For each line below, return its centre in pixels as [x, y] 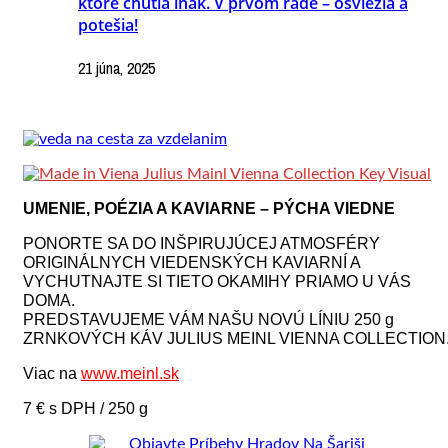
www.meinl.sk [130, 374]
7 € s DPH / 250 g [85, 409]
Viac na [52, 374]
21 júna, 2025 [116, 68]
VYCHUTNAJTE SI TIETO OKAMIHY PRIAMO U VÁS [217, 282]
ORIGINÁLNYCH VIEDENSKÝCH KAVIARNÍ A [191, 263]
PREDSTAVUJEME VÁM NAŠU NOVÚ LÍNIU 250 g [208, 320]
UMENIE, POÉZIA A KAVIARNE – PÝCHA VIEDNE [209, 209]
